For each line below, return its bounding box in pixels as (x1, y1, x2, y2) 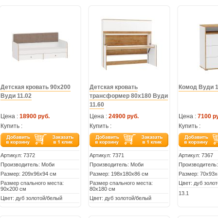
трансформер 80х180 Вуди (89, 92, 168, 99)
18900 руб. (19, 113, 50, 120)
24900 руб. (108, 113, 139, 120)
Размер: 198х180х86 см (89, 171, 148, 177)
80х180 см (89, 186, 115, 192)
